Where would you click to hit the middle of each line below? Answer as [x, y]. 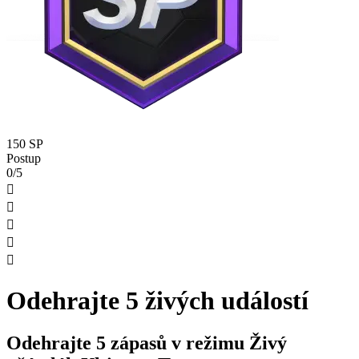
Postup [24, 159]
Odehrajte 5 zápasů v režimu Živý [147, 343]
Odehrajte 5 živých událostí [157, 300]
